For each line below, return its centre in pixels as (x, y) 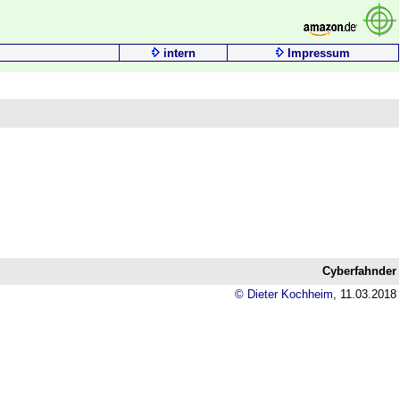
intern (179, 53)
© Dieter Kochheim (284, 294)
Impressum (319, 53)
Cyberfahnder (359, 271)
